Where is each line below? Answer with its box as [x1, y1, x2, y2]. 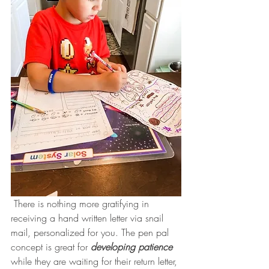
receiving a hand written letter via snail [11, 211, 166, 225]
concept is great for [11, 240, 91, 254]
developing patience [91, 240, 172, 254]
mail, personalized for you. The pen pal [11, 226, 172, 240]
